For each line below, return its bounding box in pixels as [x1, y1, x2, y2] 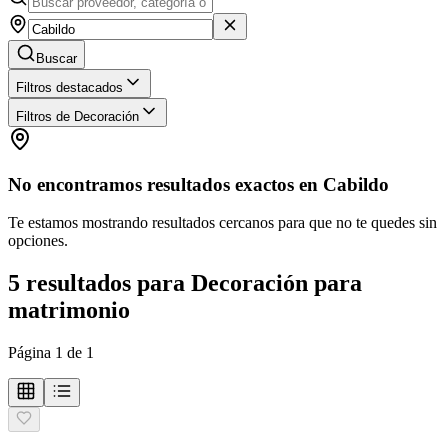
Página [8, 344, 55, 362]
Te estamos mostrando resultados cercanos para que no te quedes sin [8, 214, 437, 232]
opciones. [8, 232, 68, 250]
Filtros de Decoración [16, 108, 139, 124]
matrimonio [8, 297, 130, 324]
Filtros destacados [16, 79, 123, 95]
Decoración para [191, 270, 362, 297]
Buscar [36, 50, 77, 66]
